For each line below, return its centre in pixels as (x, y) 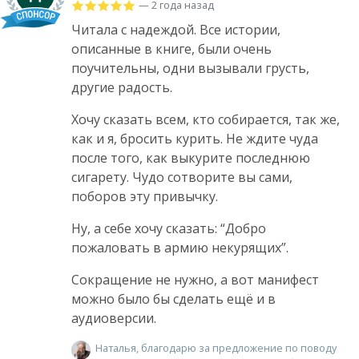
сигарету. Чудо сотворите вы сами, (182, 177)
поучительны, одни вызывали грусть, (190, 68)
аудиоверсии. (114, 318)
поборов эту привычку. (145, 196)
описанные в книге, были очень (171, 48)
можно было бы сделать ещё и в (173, 298)
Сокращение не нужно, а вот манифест (195, 279)
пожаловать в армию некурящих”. (180, 247)
